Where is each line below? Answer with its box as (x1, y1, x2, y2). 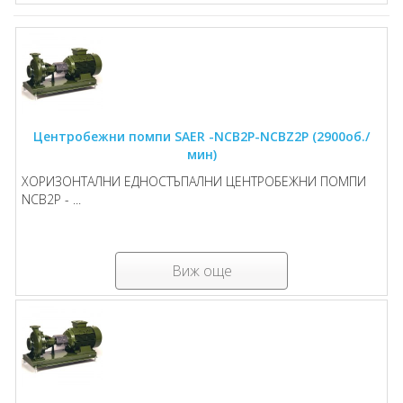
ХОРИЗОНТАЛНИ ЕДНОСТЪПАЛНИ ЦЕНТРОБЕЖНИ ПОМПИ (22, 173, 366, 190)
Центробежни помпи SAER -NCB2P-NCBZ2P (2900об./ (33, 128, 370, 145)
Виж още (171, 261, 232, 281)
